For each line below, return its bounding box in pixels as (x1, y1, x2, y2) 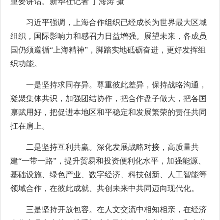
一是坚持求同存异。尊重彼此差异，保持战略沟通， (26, 81, 207, 89)
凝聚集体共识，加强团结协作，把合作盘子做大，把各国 (10, 94, 207, 103)
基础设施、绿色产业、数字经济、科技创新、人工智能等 (10, 170, 207, 179)
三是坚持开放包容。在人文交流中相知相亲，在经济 (26, 205, 207, 214)
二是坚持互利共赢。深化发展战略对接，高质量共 (26, 143, 199, 151)
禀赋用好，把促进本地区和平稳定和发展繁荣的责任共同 (10, 108, 207, 116)
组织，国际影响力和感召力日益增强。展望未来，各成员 (10, 32, 207, 40)
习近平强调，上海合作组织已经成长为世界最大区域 (26, 18, 207, 27)
